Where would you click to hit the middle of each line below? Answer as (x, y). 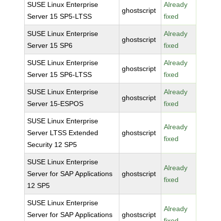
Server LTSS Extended (63, 133)
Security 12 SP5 (52, 145)
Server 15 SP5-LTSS (60, 16)
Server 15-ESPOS (55, 104)
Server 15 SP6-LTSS (60, 74)
